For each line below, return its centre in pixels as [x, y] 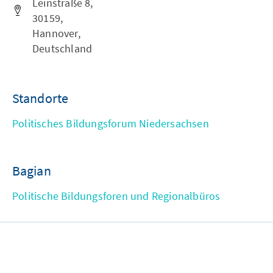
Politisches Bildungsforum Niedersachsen [111, 124]
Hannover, [56, 34]
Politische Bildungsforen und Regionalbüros [116, 196]
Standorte [40, 98]
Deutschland [62, 49]
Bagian [32, 171]
